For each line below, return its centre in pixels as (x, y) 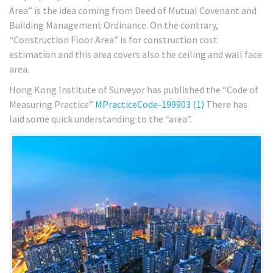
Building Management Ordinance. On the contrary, (114, 25)
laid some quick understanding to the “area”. (101, 119)
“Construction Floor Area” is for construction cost (113, 39)
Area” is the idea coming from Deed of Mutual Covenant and (133, 10)
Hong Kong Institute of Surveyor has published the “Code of (134, 90)
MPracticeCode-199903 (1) (151, 105)
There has (227, 105)
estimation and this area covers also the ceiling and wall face (136, 54)
